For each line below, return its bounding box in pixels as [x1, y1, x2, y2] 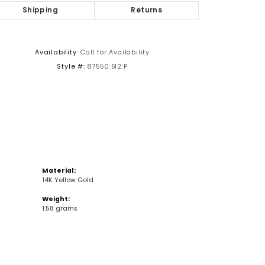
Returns [131, 7, 163, 15]
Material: [42, 168, 76, 175]
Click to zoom [136, 28, 179, 39]
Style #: [57, 64, 85, 71]
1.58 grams [42, 206, 77, 213]
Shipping [22, 7, 58, 15]
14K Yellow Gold [42, 177, 93, 185]
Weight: [42, 196, 70, 203]
